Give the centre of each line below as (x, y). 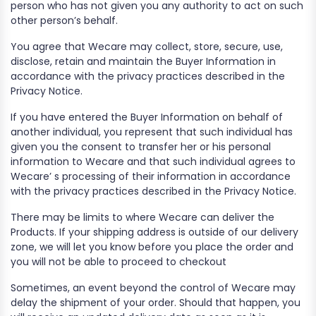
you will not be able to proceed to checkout (119, 262)
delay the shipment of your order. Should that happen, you (156, 303)
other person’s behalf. (64, 20)
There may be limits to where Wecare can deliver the (142, 217)
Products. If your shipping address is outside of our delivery (154, 232)
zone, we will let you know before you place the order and (152, 247)
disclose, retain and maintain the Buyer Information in (143, 61)
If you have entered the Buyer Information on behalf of (147, 117)
